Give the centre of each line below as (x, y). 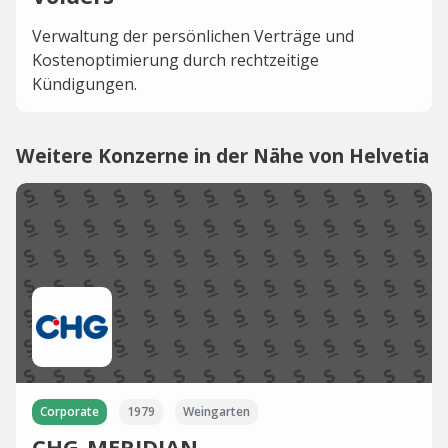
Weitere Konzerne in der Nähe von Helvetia (222, 155)
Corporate (69, 411)
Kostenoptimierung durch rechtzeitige (175, 60)
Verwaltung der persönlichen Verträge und (193, 36)
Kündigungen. (84, 84)
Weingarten (216, 411)
